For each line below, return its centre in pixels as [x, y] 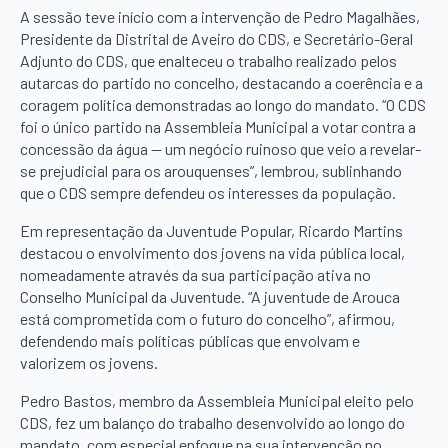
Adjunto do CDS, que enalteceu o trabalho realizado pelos [208, 61]
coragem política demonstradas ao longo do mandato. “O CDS [223, 105]
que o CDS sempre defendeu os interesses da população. [208, 193]
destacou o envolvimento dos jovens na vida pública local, [212, 253]
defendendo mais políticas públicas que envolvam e [190, 341]
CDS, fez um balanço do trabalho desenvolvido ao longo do [212, 423]
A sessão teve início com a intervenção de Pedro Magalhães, [220, 17]
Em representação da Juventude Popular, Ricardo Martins [211, 231]
